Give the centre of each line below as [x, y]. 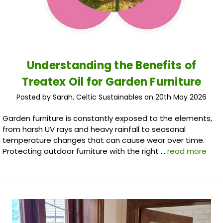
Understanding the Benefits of [111, 65]
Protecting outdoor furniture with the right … [85, 151]
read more [187, 151]
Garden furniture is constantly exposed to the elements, [107, 118]
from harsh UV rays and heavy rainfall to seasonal [94, 129]
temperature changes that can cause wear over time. [103, 140]
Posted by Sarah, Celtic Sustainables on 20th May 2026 [111, 97]
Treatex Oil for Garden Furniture [111, 82]
